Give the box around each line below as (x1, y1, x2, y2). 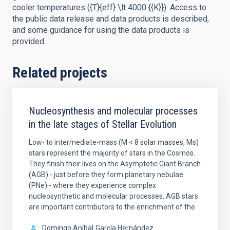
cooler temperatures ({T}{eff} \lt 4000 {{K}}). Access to (12, 3, 206, 12)
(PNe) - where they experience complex (29, 181, 156, 189)
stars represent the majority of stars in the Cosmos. (29, 149, 195, 157)
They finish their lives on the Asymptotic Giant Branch (29, 160, 201, 168)
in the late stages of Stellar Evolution (29, 118, 177, 130)
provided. (12, 36, 46, 46)
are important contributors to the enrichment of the (29, 203, 195, 211)
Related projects (12, 64, 107, 81)
